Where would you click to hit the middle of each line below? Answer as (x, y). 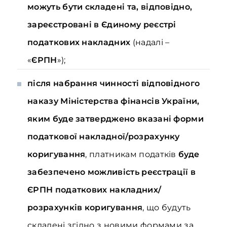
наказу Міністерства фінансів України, (113, 101)
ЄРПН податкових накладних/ (94, 190)
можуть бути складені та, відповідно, (110, 7)
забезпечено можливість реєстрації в (112, 172)
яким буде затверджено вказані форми (116, 119)
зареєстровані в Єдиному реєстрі (102, 25)
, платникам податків (132, 154)
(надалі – (150, 42)
